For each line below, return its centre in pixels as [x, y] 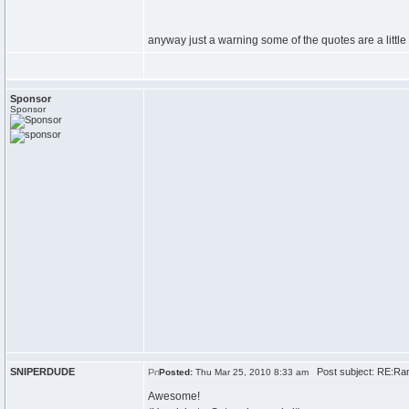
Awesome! [174, 396]
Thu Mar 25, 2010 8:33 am [251, 372]
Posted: [176, 372]
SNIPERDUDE [42, 372]
